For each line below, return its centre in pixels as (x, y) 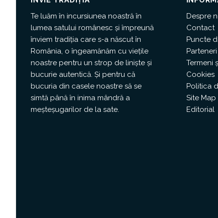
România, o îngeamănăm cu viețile (90, 51)
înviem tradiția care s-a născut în (86, 39)
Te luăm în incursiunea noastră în (86, 16)
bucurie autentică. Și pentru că (83, 74)
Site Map (201, 98)
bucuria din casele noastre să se (86, 86)
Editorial (200, 109)
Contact (200, 27)
